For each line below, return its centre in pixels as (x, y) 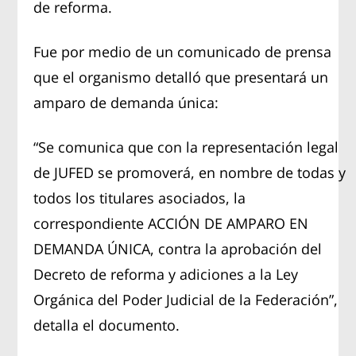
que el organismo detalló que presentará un (181, 77)
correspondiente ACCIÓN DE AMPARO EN (171, 223)
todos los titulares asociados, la (140, 197)
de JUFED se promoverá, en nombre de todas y (190, 172)
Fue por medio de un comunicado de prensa (183, 51)
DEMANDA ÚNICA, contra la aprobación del (178, 248)
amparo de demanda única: (126, 102)
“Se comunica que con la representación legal (186, 147)
